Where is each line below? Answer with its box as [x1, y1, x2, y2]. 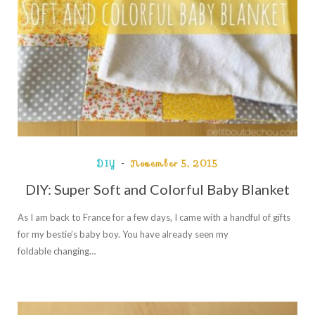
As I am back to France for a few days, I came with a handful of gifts [18, 212, 290, 224]
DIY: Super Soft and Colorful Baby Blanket [25, 181, 290, 198]
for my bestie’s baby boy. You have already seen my [18, 229, 229, 240]
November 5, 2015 [130, 157, 218, 171]
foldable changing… [18, 245, 96, 257]
